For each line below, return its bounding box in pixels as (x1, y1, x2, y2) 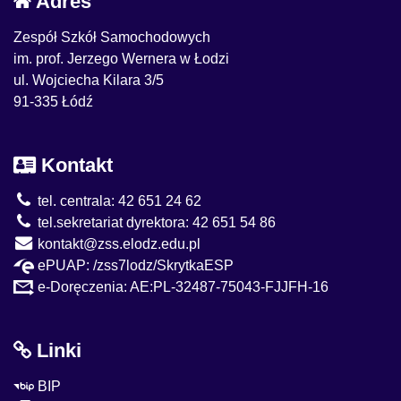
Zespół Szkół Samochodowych (13, 29, 210, 45)
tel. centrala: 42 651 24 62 (34, 192, 201, 209)
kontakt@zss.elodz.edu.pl (34, 235, 200, 252)
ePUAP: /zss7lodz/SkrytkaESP (34, 257, 234, 273)
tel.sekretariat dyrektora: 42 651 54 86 (34, 214, 276, 230)
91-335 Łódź (13, 93, 93, 109)
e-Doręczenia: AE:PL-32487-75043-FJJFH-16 (34, 278, 328, 294)
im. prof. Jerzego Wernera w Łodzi (13, 50, 229, 66)
